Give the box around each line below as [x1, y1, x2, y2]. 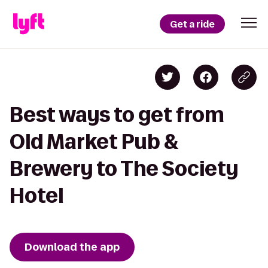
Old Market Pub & [10, 130, 179, 153]
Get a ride [170, 17, 215, 31]
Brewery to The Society [10, 157, 238, 179]
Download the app [25, 240, 120, 254]
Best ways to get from [10, 103, 224, 126]
